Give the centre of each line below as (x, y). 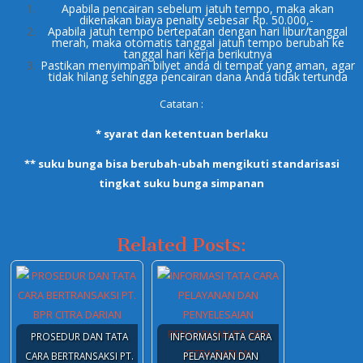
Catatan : (181, 104)
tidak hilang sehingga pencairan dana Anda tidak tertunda (198, 77)
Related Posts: (181, 245)
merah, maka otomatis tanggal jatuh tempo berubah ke (198, 43)
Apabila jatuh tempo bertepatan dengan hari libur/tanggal (198, 31)
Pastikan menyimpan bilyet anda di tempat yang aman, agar (198, 65)
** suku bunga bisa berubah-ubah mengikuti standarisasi (181, 164)
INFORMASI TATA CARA (220, 336)
